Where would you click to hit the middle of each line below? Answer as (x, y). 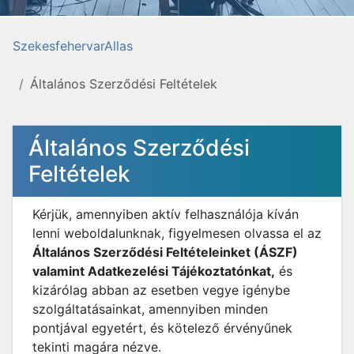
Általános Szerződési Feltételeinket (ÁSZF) (165, 252)
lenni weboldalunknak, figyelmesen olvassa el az (177, 233)
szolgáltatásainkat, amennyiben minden (150, 309)
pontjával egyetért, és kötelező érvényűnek (162, 328)
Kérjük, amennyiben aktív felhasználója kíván (166, 214)
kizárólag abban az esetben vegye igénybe (161, 290)
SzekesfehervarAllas (73, 46)
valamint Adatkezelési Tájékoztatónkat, (154, 271)
